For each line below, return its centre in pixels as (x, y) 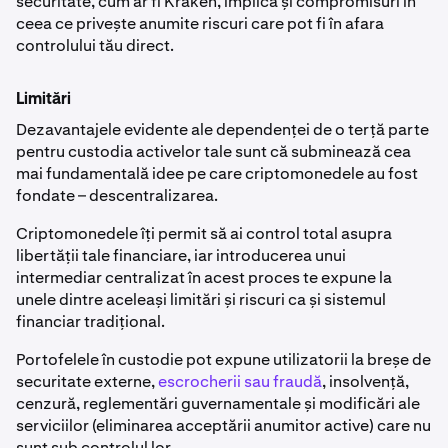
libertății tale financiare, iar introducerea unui (181, 256)
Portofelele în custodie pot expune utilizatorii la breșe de (223, 360)
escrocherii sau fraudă (240, 382)
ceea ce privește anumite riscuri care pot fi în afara (200, 24)
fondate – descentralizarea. (118, 196)
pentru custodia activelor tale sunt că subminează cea (213, 152)
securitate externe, (87, 382)
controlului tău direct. (96, 46)
